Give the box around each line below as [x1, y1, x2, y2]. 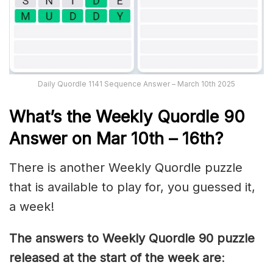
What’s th [9, 106, 82, 127]
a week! [9, 199, 54, 214]
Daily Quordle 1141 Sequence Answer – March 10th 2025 [38, 79, 235, 89]
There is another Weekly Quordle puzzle [9, 160, 243, 175]
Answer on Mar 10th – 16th [9, 128, 214, 149]
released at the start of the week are [9, 250, 221, 266]
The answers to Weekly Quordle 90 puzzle [9, 231, 255, 246]
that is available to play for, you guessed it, [9, 180, 255, 195]
